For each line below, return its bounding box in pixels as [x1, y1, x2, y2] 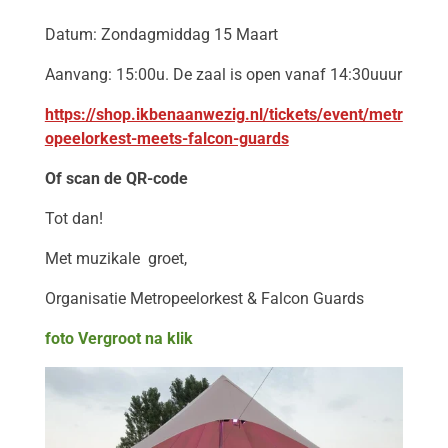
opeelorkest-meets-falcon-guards [44, 128, 289, 148]
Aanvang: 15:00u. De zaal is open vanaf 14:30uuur [44, 64, 402, 84]
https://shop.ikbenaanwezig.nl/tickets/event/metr [44, 104, 403, 124]
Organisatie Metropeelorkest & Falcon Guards [44, 288, 364, 308]
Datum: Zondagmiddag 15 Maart [44, 24, 278, 44]
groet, [147, 248, 187, 268]
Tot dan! [44, 208, 103, 228]
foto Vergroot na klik [44, 328, 193, 348]
